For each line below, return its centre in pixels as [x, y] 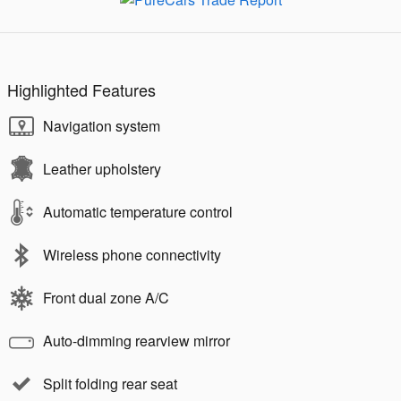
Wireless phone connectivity [132, 254]
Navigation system [102, 125]
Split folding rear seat [110, 383]
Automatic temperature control [138, 211]
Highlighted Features [81, 89]
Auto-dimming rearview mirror [137, 340]
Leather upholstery [102, 168]
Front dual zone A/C [106, 297]
